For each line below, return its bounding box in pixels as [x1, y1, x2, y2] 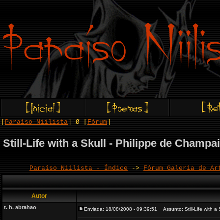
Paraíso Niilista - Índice [29, 165, 128, 172]
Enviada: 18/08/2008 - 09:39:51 [84, 206, 157, 212]
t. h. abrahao [4, 204, 36, 210]
